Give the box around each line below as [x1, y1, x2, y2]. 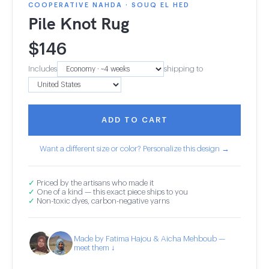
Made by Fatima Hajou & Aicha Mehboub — [74, 234, 225, 243]
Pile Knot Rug [28, 13, 129, 34]
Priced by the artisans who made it [35, 179, 154, 187]
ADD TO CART [101, 116, 168, 124]
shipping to [164, 65, 203, 73]
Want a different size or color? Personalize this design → [40, 145, 229, 153]
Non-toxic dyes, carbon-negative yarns [35, 197, 169, 205]
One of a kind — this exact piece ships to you [35, 188, 188, 196]
